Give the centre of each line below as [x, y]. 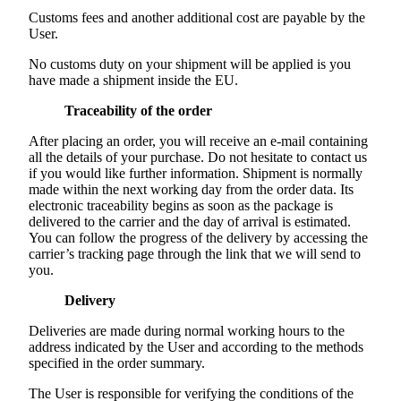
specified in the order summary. [117, 363]
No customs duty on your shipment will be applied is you [190, 64]
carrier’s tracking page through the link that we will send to [195, 254]
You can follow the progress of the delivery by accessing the [198, 238]
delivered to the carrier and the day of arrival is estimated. [190, 222]
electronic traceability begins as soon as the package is [181, 206]
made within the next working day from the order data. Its [191, 190]
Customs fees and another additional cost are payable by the [197, 18]
